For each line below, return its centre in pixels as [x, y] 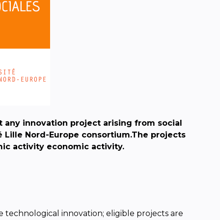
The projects [158, 135]
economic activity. [85, 147]
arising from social [142, 123]
